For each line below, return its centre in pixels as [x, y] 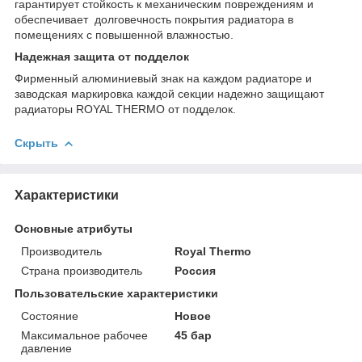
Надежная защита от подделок [102, 57]
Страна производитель [82, 271]
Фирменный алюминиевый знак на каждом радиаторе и [163, 79]
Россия [196, 271]
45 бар [194, 336]
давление [46, 349]
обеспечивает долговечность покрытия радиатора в [154, 20]
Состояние [50, 316]
